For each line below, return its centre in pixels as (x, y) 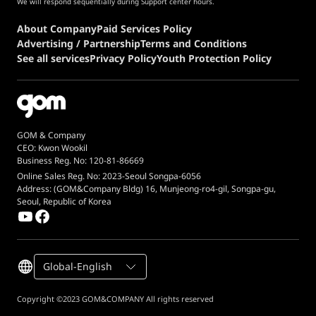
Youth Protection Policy (214, 58)
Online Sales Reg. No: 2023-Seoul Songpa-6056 (109, 176)
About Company (57, 29)
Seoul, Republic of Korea (64, 201)
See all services (53, 58)
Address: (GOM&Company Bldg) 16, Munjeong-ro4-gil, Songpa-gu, (146, 189)
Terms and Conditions (194, 43)
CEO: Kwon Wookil (52, 148)
